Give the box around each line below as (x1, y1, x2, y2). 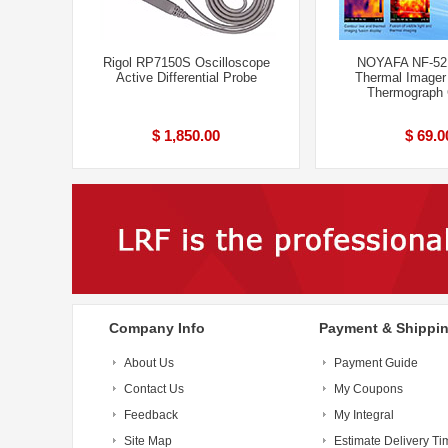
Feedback (124, 408, 178, 422)
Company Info (109, 320, 205, 336)
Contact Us (124, 382, 184, 396)
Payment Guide (334, 356, 418, 370)
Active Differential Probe (115, 70, 257, 85)
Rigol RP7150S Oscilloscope (102, 55, 270, 70)
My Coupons (334, 382, 403, 396)
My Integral (334, 408, 394, 422)
